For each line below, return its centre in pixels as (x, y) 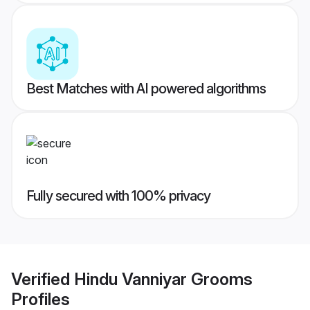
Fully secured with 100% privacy (118, 196)
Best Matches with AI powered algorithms (146, 89)
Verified (43, 279)
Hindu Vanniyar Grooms (163, 279)
